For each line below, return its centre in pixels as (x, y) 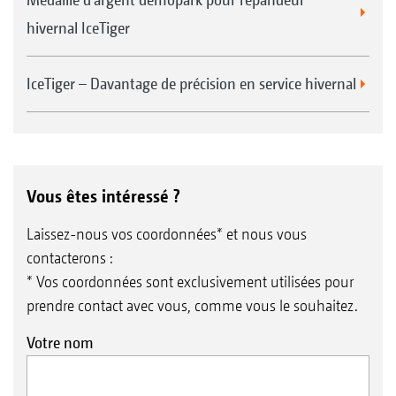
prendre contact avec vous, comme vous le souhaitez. (192, 305)
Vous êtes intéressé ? (103, 196)
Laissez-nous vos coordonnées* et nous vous (167, 233)
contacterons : (69, 257)
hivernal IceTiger (78, 27)
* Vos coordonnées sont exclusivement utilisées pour (190, 281)
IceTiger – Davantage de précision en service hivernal (191, 83)
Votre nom (60, 342)
